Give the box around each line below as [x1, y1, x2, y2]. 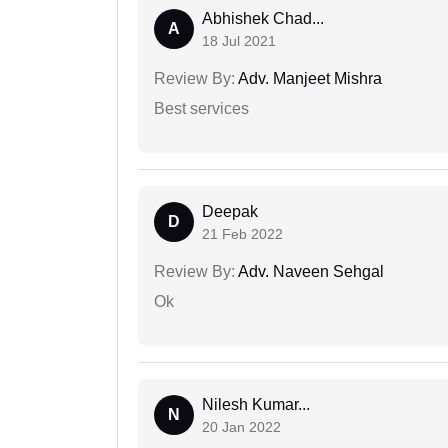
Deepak [202, 203, 258, 221]
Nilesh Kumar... [202, 396, 310, 414]
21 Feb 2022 [202, 226, 283, 243]
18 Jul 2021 [202, 33, 276, 50]
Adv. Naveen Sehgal [235, 263, 384, 281]
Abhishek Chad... [202, 10, 324, 28]
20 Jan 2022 [202, 419, 281, 436]
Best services [154, 100, 249, 118]
